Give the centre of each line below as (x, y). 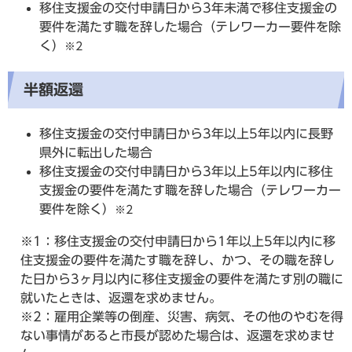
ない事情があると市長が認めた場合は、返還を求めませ (178, 335)
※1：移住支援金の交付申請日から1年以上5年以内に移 (178, 241)
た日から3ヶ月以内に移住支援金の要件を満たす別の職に (182, 279)
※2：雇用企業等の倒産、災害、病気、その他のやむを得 (182, 316)
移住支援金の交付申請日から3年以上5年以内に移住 (186, 171)
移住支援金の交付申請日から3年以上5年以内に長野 (186, 133)
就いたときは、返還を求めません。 (121, 297)
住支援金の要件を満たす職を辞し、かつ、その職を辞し (178, 260)
